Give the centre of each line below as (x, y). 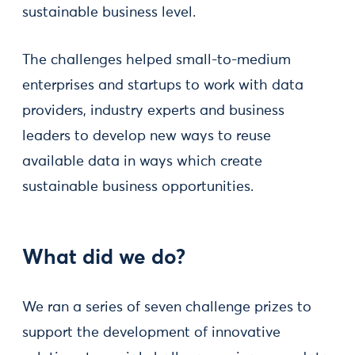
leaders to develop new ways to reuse (147, 136)
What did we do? (104, 258)
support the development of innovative (151, 333)
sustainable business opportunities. (138, 187)
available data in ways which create (142, 162)
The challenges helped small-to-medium (157, 60)
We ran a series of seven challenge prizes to (167, 307)
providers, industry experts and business (153, 111)
